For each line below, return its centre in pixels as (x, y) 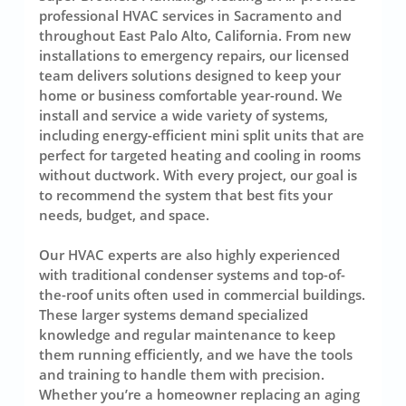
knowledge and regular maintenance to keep (187, 334)
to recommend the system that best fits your (185, 194)
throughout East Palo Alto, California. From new (194, 35)
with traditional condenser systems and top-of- (192, 275)
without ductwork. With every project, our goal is (198, 174)
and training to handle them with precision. (181, 374)
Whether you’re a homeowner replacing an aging (199, 394)
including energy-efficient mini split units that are (201, 135)
